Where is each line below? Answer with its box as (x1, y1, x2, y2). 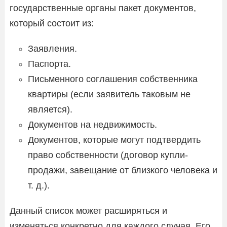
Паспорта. (28, 58, 71, 69)
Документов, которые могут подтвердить (28, 134, 201, 145)
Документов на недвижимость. (28, 119, 157, 130)
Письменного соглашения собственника (28, 73, 198, 84)
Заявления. (28, 43, 77, 54)
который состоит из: (10, 18, 94, 28)
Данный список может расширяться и (10, 205, 167, 216)
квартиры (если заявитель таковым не (28, 89, 191, 99)
